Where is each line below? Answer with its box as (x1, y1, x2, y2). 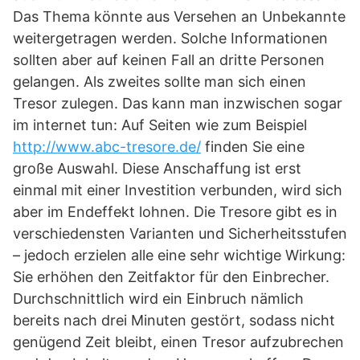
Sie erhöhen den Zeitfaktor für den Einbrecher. (13, 268, 329, 285)
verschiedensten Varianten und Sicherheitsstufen (13, 225, 347, 242)
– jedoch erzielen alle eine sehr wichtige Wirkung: (13, 247, 346, 264)
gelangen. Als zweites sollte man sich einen (13, 73, 306, 90)
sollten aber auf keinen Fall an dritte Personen (13, 51, 325, 68)
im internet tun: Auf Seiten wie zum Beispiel (13, 117, 307, 133)
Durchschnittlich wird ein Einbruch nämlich (13, 290, 304, 307)
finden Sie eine (201, 138, 305, 155)
